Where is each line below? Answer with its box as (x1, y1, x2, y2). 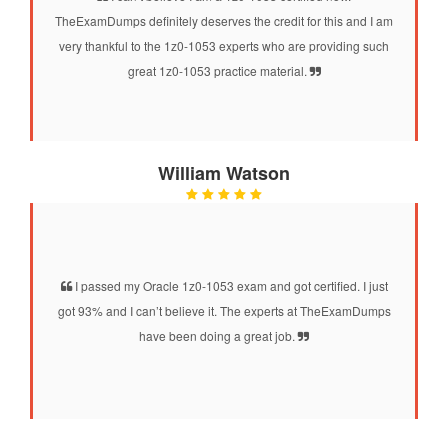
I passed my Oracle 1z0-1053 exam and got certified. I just (71, 276, 388, 294)
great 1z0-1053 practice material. (127, 61, 310, 79)
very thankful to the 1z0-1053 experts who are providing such (59, 36, 389, 54)
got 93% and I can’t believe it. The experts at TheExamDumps (57, 301, 391, 319)
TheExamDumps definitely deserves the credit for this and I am (55, 11, 393, 29)
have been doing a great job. (139, 326, 298, 344)
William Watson (158, 159, 290, 186)
